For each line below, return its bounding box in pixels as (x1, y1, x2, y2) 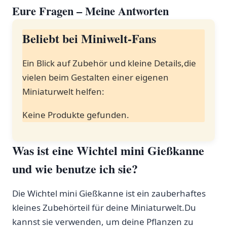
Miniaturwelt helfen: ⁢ (22, 85, 106, 97)
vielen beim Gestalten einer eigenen (22, 71, 169, 83)
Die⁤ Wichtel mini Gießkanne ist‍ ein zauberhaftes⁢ (12, 187, 206, 199)
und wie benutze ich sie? (12, 159, 138, 177)
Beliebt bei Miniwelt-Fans (22, 29, 156, 47)
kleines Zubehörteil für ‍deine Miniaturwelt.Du (12, 201, 196, 213)
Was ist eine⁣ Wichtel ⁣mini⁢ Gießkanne (12, 141, 204, 159)
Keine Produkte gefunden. (22, 108, 129, 121)
